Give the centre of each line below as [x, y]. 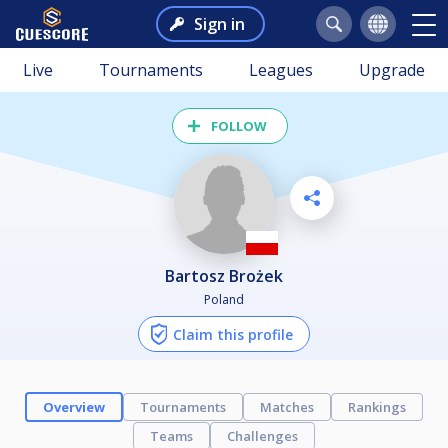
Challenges [262, 435]
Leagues [281, 70]
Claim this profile [233, 334]
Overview [74, 406]
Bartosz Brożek [229, 275]
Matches [287, 406]
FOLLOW [239, 126]
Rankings [377, 406]
